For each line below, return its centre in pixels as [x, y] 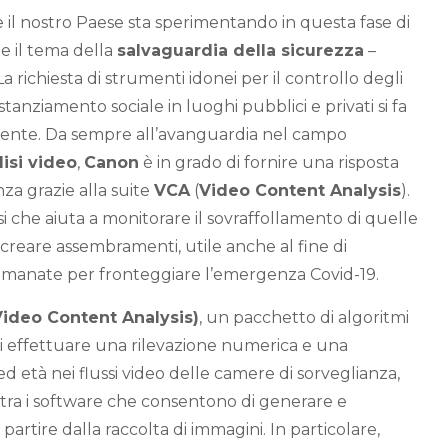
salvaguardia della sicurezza [240, 50]
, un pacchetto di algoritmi [304, 317]
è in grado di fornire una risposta [269, 162]
